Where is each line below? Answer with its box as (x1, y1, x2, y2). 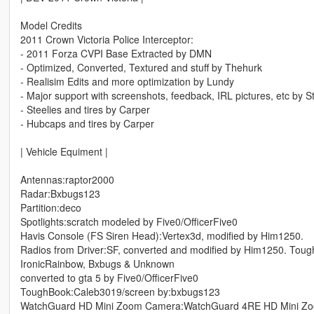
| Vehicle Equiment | (20, 144, 108, 159)
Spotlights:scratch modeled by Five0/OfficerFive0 (20, 214, 238, 229)
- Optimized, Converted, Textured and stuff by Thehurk (20, 60, 262, 75)
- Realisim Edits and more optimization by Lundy (20, 74, 234, 89)
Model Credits (20, 18, 82, 33)
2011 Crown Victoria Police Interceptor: (20, 32, 193, 47)
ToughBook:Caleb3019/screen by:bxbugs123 (20, 285, 220, 299)
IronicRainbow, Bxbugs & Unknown (20, 257, 175, 271)
